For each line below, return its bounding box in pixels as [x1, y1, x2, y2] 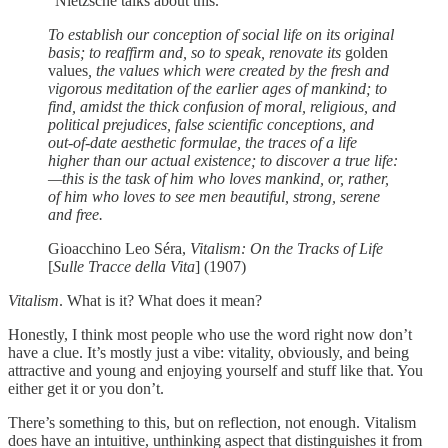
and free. [48, 205, 103, 223]
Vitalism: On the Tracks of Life [190, 239, 383, 257]
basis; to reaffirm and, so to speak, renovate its [48, 43, 345, 61]
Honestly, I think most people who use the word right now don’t [8, 325, 412, 343]
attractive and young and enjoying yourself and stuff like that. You [8, 361, 423, 379]
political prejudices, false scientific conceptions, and [48, 115, 374, 133]
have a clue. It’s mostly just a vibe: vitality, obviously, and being [8, 343, 409, 361]
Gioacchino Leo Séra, [48, 239, 190, 257]
